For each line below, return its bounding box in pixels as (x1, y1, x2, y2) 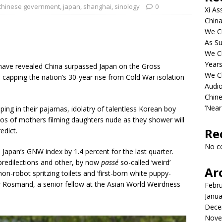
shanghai (83, 2, 111, 11)
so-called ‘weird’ (118, 158, 170, 167)
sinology (114, 2, 140, 11)
